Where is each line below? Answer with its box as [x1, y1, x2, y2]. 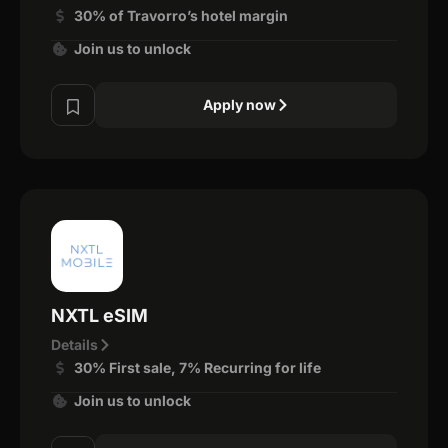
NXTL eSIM [51, 304, 148, 326]
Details [51, 335, 98, 353]
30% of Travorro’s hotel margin [73, 6, 288, 24]
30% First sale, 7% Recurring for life [73, 358, 321, 376]
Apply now [202, 95, 276, 113]
